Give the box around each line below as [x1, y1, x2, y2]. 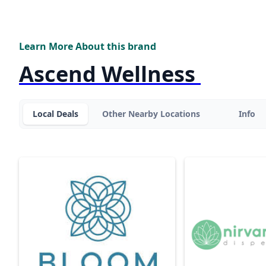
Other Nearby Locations [102, 108, 200, 120]
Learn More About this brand [19, 40, 156, 53]
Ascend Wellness [19, 59, 201, 88]
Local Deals [33, 108, 78, 120]
